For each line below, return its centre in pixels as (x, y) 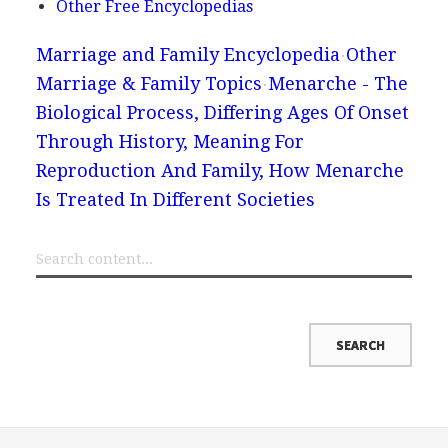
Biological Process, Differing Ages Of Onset (222, 112)
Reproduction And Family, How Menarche (219, 170)
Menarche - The (337, 83)
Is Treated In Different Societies (175, 199)
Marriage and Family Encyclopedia (187, 54)
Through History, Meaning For (169, 141)
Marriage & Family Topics (148, 83)
